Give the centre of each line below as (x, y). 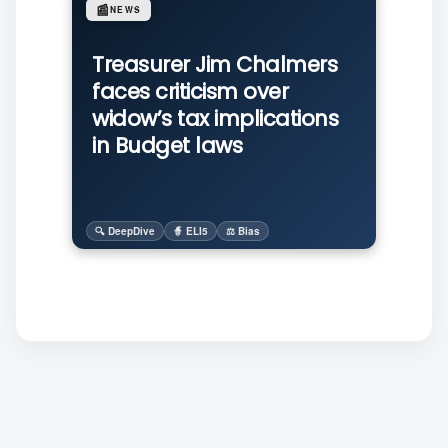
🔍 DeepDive (125, 231)
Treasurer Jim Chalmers (214, 64)
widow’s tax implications (215, 118)
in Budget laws (167, 145)
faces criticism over (190, 91)
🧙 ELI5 (190, 231)
